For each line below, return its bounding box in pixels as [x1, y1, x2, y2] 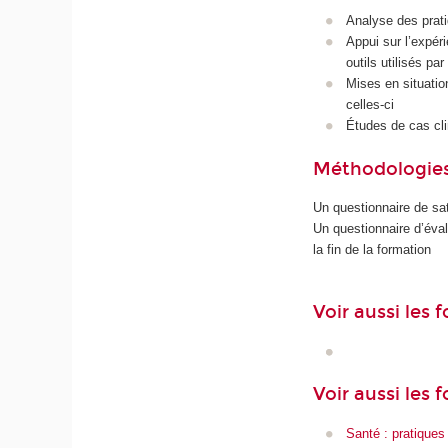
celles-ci [345, 97, 394, 113]
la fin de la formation [313, 242, 432, 258]
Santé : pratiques [345, 425, 445, 441]
